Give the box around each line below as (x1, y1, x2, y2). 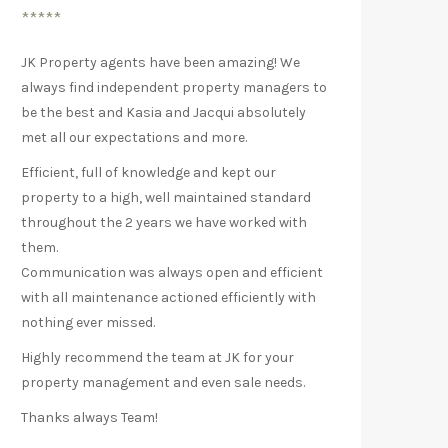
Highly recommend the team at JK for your (21, 348, 294, 366)
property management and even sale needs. (21, 373, 305, 391)
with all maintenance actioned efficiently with (21, 288, 316, 306)
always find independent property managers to (21, 78, 327, 96)
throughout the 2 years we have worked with (21, 213, 307, 231)
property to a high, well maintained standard (21, 188, 311, 206)
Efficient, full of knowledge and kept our (21, 163, 276, 181)
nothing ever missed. (21, 313, 155, 331)
